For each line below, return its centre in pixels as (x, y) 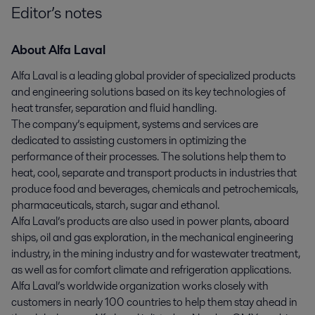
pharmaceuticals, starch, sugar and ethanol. (115, 205)
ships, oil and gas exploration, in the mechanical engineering (152, 237)
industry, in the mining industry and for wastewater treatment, (156, 253)
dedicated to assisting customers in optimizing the (129, 140)
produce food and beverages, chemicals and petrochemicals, (155, 188)
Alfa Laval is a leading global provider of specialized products (153, 75)
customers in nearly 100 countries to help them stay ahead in (154, 302)
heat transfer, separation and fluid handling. (114, 108)
